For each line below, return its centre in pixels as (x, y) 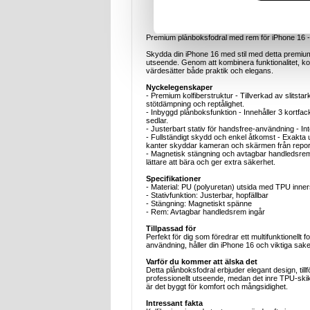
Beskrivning (182, 10)
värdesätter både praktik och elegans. (210, 71)
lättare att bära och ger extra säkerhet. (211, 162)
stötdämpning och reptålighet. (195, 104)
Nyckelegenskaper (179, 88)
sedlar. (157, 121)
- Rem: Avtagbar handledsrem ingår (206, 212)
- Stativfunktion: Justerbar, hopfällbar (207, 195)
